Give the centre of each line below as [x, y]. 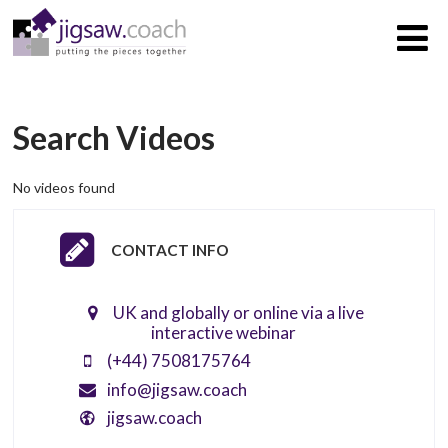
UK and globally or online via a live [236, 312]
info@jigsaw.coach [176, 389]
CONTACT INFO [169, 249]
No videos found [64, 187]
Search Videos [114, 138]
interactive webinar [224, 332]
